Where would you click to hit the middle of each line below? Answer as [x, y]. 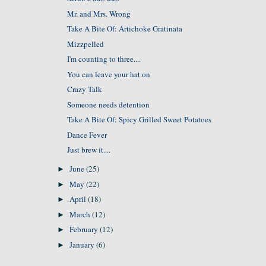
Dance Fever [87, 134]
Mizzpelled [86, 44]
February [85, 229]
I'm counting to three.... [104, 59]
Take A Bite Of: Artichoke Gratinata [125, 28]
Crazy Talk [85, 89]
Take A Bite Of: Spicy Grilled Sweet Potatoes [140, 119]
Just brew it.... [89, 150]
